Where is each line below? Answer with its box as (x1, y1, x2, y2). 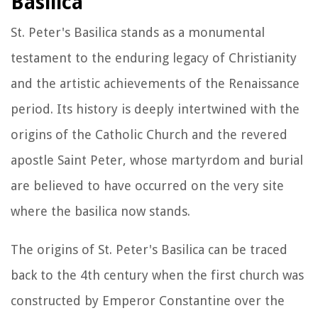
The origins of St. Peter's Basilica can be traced (11, 241, 287, 257)
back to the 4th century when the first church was (11, 267, 304, 283)
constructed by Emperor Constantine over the (11, 292, 285, 308)
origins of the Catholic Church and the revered (11, 126, 287, 142)
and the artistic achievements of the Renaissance (11, 75, 300, 91)
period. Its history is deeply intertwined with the (11, 101, 300, 116)
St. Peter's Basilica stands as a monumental (11, 24, 265, 40)
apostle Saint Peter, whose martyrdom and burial (11, 152, 303, 168)
